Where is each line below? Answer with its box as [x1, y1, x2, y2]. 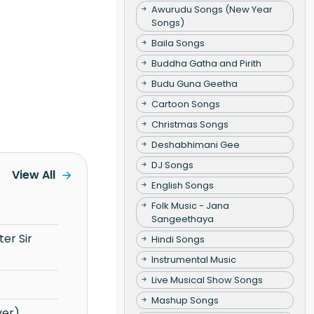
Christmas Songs [151, 117, 228, 131]
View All [11, 167, 55, 184]
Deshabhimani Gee [151, 137, 240, 151]
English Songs [151, 178, 214, 192]
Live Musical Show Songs [151, 273, 263, 287]
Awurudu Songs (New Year [151, 2, 273, 16]
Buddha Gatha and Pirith [151, 56, 261, 70]
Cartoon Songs [151, 97, 220, 111]
